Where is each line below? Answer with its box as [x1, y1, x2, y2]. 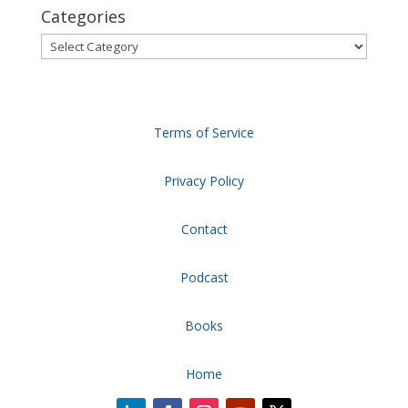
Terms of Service [154, 124, 254, 142]
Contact [180, 220, 228, 239]
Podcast [179, 269, 229, 287]
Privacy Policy [164, 172, 244, 190]
